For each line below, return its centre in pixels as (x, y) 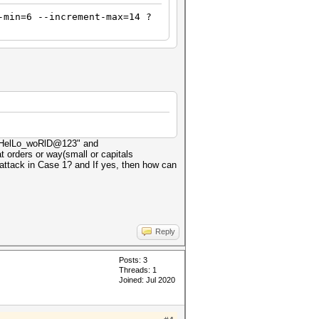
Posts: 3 (133, 260)
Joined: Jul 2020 (147, 280)
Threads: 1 (138, 270)
